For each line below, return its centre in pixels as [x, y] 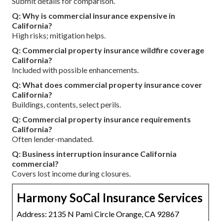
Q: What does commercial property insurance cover [107, 84]
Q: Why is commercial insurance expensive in [93, 15]
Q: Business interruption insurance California [94, 153]
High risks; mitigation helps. [59, 35]
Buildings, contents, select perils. [66, 104]
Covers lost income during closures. [71, 173]
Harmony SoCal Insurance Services [110, 197]
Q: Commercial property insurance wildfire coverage [108, 50]
